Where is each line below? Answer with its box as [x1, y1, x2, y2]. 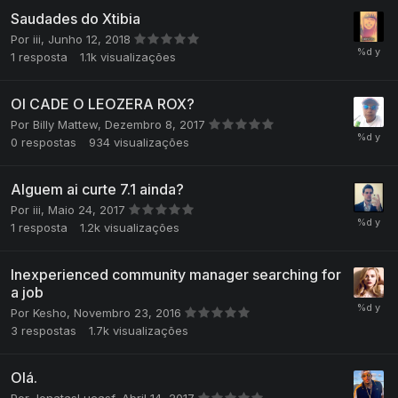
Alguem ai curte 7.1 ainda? [11, 180, 184, 199]
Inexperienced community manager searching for [11, 266, 341, 284]
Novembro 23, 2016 [74, 306, 185, 321]
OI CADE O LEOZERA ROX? [11, 95, 195, 114]
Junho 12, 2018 [48, 32, 134, 47]
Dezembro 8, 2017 [105, 117, 209, 132]
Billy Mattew [33, 117, 98, 132]
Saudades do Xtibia [11, 10, 140, 28]
